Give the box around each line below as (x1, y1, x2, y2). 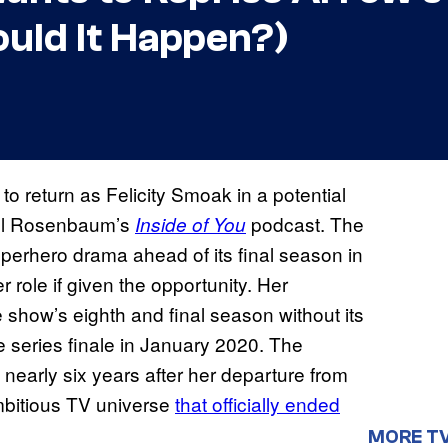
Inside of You (135, 211, 246, 238)
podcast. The (246, 210, 364, 238)
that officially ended (175, 390, 340, 418)
